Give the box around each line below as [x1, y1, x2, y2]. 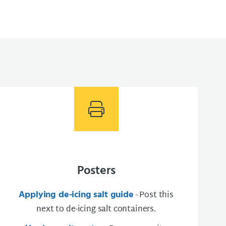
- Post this [133, 188, 174, 203]
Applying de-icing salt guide [19, 188, 134, 202]
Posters [77, 161, 116, 181]
